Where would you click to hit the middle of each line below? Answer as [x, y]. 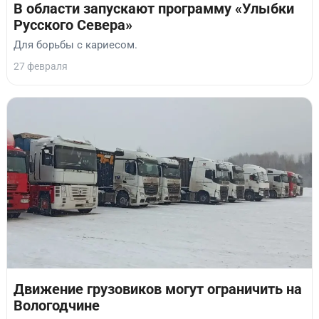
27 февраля [41, 67]
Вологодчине [57, 306]
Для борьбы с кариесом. [75, 45]
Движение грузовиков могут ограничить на [158, 289]
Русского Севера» [73, 25]
